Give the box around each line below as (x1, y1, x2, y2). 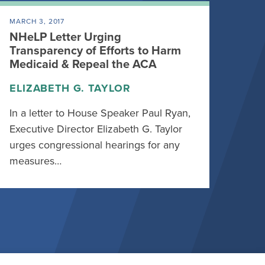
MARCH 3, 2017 (9, 17, 65, 25)
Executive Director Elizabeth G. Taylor (9, 122, 183, 135)
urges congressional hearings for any (9, 138, 180, 151)
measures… (9, 154, 62, 167)
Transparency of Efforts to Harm (9, 44, 182, 58)
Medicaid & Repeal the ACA (9, 57, 157, 72)
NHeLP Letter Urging (9, 30, 122, 44)
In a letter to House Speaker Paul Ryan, (9, 106, 191, 119)
